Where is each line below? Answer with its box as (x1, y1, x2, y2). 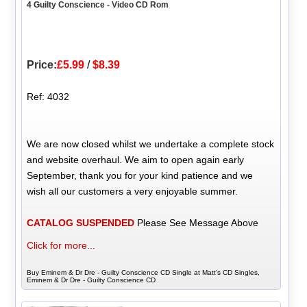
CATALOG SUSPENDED (27, 217, 135, 229)
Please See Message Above (134, 217, 259, 229)
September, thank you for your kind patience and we (27, 170, 254, 182)
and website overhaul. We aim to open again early (27, 154, 245, 166)
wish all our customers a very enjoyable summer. (27, 186, 238, 197)
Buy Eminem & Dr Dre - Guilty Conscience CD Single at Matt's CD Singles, (27, 269, 260, 277)
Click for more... (27, 240, 96, 251)
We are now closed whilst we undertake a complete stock (27, 138, 275, 150)
